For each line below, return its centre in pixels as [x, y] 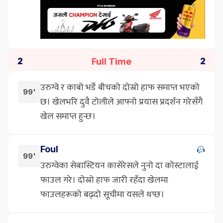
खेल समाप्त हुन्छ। [68, 116]
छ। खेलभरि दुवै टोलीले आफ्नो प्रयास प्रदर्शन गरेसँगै [121, 102]
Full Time [111, 61]
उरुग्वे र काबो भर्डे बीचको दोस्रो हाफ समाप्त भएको [120, 87]
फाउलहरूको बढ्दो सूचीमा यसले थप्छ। [102, 194]
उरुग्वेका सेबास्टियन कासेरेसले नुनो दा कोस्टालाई [119, 166]
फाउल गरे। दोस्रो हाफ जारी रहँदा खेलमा [104, 180]
